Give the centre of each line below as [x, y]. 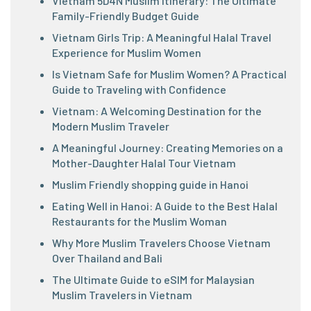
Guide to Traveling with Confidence [139, 90]
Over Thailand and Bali [107, 258]
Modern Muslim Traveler [111, 126]
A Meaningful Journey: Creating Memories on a [168, 148]
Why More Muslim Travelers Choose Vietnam [161, 243]
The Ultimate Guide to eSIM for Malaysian [153, 280]
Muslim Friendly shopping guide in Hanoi [150, 185]
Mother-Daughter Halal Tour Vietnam [144, 163]
